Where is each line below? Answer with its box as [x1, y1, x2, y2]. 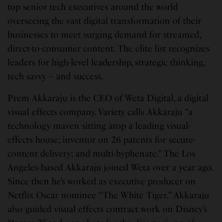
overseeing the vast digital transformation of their [7, 15, 202, 26]
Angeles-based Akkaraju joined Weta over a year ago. [7, 162, 213, 173]
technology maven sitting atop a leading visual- [7, 120, 191, 131]
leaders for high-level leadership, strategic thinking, [7, 56, 205, 68]
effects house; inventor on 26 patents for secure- [7, 134, 196, 145]
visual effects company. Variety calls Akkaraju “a [7, 106, 193, 117]
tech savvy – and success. [7, 70, 104, 82]
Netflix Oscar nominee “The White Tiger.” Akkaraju [7, 189, 210, 201]
